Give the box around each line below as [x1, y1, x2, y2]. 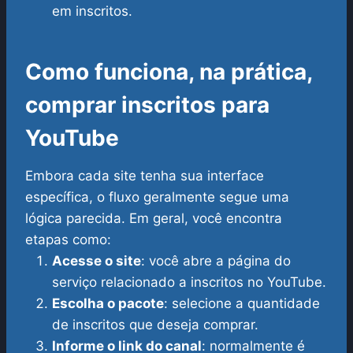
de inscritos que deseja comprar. [52, 317, 258, 333]
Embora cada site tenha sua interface [25, 168, 264, 184]
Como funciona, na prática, [25, 58, 312, 86]
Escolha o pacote [52, 295, 164, 312]
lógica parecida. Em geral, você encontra [25, 210, 282, 227]
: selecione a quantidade [164, 295, 320, 312]
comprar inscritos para [25, 91, 269, 119]
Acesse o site [52, 253, 141, 269]
